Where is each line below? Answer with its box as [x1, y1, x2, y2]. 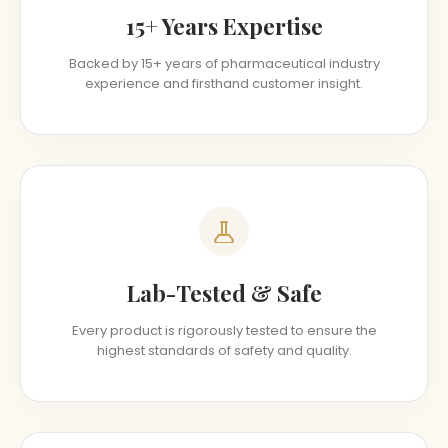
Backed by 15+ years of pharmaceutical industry [68, 54, 380, 74]
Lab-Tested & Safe [126, 278, 322, 309]
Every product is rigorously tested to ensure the [71, 321, 377, 341]
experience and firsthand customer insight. [85, 74, 363, 94]
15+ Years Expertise [125, 11, 323, 42]
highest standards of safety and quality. [96, 341, 352, 361]
